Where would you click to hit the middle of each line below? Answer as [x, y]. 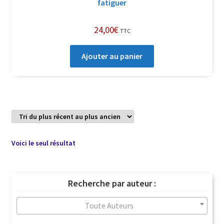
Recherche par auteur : [112, 183]
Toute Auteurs [109, 206]
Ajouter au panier [112, 56]
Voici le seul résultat [43, 143]
